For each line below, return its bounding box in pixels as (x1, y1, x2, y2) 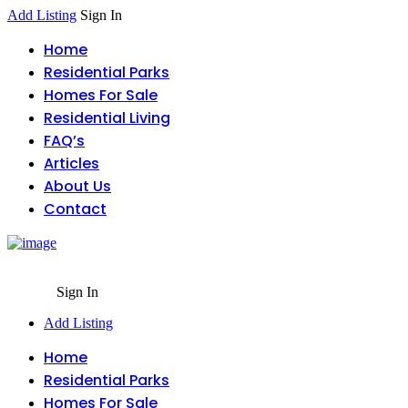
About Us (44, 176, 111, 197)
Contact (44, 199, 107, 219)
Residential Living (44, 107, 170, 128)
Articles (44, 153, 99, 174)
